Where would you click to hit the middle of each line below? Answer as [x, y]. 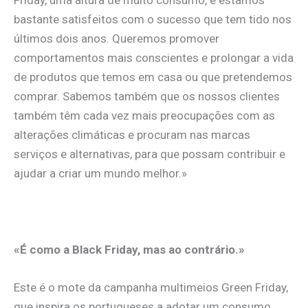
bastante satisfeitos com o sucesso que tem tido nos [153, 20]
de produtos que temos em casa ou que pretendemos [153, 77]
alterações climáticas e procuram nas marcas [132, 135]
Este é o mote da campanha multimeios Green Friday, [151, 287]
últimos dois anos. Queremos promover [117, 39]
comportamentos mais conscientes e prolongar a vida [154, 58]
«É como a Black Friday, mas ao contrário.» [129, 249]
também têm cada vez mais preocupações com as [144, 116]
